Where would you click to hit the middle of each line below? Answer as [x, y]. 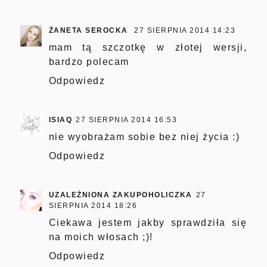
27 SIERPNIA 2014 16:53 [127, 120]
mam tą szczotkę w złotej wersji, [148, 48]
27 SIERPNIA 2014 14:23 [185, 31]
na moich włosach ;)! [101, 237]
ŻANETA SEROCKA [90, 31]
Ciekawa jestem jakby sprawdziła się [148, 223]
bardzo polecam [89, 62]
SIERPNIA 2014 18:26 [93, 206]
